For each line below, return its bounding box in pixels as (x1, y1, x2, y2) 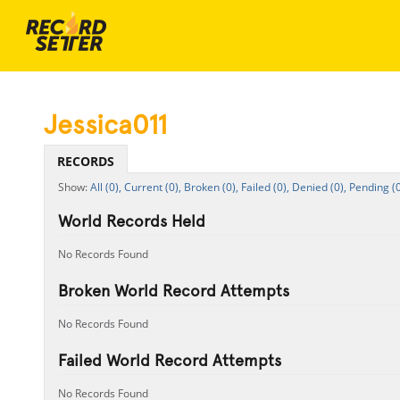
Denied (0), (291, 179, 346, 195)
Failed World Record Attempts (57, 351, 281, 370)
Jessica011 (43, 109, 167, 140)
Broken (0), (183, 179, 238, 195)
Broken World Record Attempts (57, 281, 289, 300)
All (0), (89, 179, 121, 195)
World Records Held (57, 212, 205, 230)
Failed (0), (240, 179, 289, 195)
